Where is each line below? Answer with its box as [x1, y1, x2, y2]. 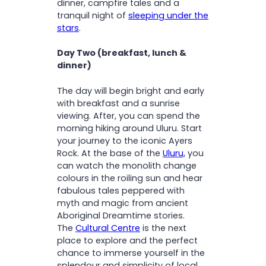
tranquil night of [57, 9, 128, 21]
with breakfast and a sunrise [57, 97, 180, 109]
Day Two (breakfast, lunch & [57, 47, 186, 59]
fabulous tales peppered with [57, 184, 185, 197]
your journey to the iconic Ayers [57, 134, 192, 147]
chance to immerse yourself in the [57, 246, 205, 259]
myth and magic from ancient [57, 197, 188, 209]
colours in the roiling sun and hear [57, 172, 202, 184]
